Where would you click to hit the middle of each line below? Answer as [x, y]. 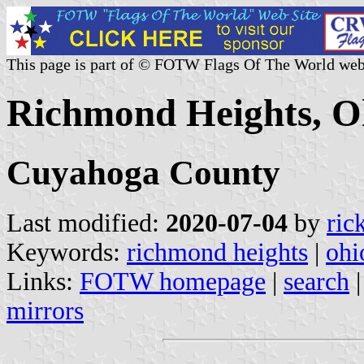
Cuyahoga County [143, 172]
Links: [43, 281]
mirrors [45, 310]
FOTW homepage [173, 281]
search [316, 281]
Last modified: [86, 223]
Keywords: [67, 252]
